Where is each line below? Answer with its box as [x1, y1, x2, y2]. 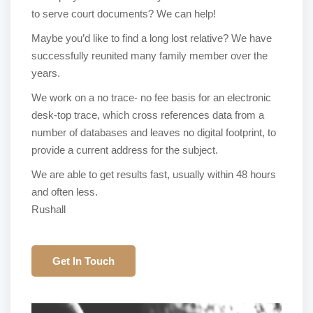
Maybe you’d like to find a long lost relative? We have [31, 32, 272, 44]
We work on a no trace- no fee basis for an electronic [31, 92, 271, 103]
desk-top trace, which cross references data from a [31, 109, 264, 121]
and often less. [31, 186, 98, 198]
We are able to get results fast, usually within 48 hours [31, 168, 276, 180]
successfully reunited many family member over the [31, 50, 268, 61]
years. [31, 67, 60, 79]
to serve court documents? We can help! [31, 8, 216, 20]
